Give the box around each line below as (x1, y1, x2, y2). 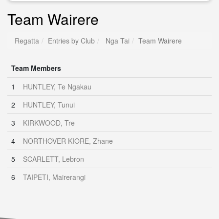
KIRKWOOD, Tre (23, 118, 75, 128)
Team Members (11, 63, 61, 73)
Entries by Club (48, 36, 95, 45)
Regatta (15, 36, 39, 45)
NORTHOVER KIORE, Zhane (23, 136, 113, 146)
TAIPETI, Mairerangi (23, 172, 86, 182)
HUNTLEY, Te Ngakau (23, 82, 91, 91)
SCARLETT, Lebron (23, 154, 84, 164)
